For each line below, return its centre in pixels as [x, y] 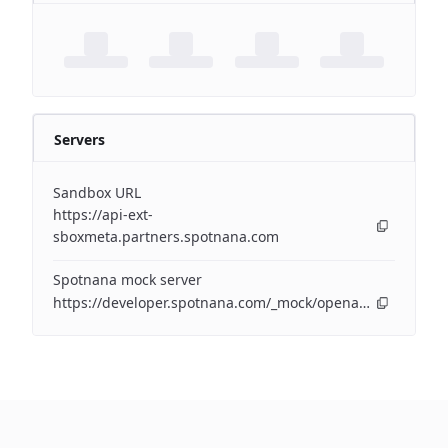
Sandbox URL [97, 192]
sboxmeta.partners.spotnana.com [166, 236]
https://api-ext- [103, 214]
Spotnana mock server [127, 279]
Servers [79, 139]
